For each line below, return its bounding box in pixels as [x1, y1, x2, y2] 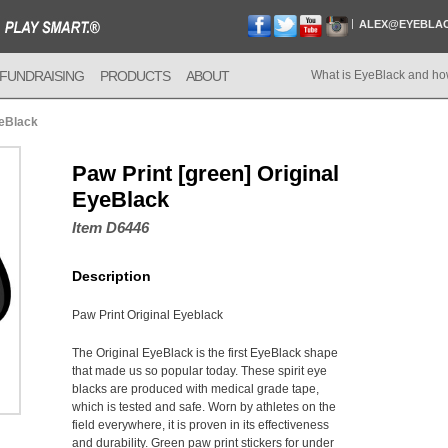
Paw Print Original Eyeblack [72, 308, 223, 322]
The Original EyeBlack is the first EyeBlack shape [72, 346, 338, 360]
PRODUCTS [100, 68, 170, 84]
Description [72, 268, 151, 284]
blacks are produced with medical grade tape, [72, 382, 319, 396]
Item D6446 [72, 219, 149, 236]
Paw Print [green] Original [72, 161, 339, 186]
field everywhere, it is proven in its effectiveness [72, 418, 329, 432]
